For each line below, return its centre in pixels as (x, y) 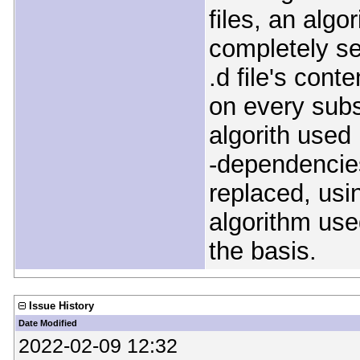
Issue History (61, 306)
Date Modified (47, 323)
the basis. (262, 252)
